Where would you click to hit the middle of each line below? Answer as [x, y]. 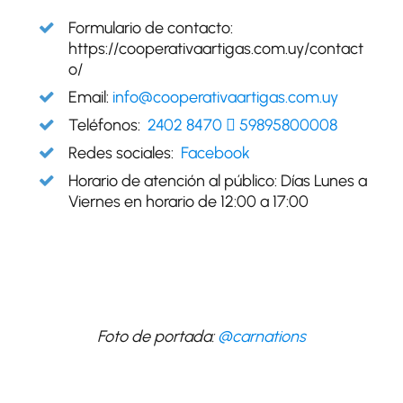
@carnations [262, 336]
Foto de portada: [157, 336]
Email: [90, 97]
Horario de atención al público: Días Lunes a [218, 180]
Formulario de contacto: [151, 27]
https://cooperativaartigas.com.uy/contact [216, 48]
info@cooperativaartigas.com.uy [225, 97]
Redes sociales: [123, 152]
